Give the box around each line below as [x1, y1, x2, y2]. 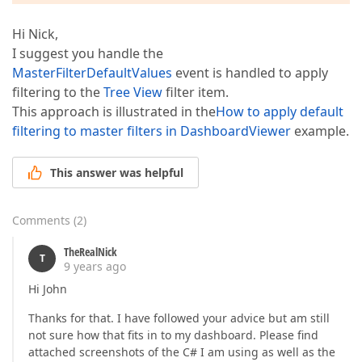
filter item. [162, 83, 229, 101]
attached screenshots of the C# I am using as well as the [28, 344, 335, 360]
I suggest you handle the [12, 44, 163, 62]
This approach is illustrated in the [12, 103, 216, 120]
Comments [12, 213, 70, 229]
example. [291, 122, 349, 140]
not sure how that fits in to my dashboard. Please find [28, 327, 318, 343]
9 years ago [64, 259, 126, 275]
